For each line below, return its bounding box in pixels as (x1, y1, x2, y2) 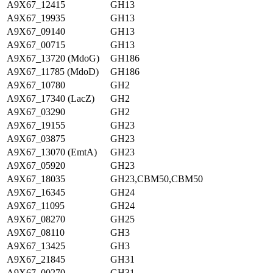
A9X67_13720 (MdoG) (7, 53, 99, 63)
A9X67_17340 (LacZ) (7, 93, 94, 104)
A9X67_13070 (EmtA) (7, 147, 97, 157)
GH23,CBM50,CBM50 (110, 174, 203, 184)
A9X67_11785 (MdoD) (7, 66, 99, 77)
